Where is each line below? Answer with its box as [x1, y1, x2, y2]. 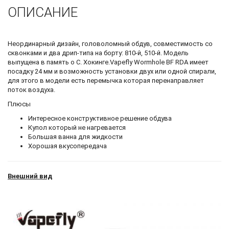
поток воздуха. [8, 85, 55, 94]
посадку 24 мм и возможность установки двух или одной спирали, [8, 67, 216, 75]
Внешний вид [8, 172, 52, 180]
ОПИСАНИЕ [8, 4, 78, 20]
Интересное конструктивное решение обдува [28, 114, 172, 122]
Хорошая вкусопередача [28, 142, 107, 150]
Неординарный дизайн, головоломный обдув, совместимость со [8, 39, 213, 48]
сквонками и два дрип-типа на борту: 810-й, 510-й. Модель [8, 49, 189, 57]
